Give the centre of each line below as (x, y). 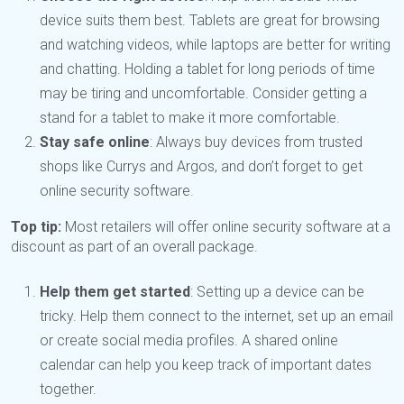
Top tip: (36, 226)
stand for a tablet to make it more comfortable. (190, 117)
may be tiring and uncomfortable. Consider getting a (203, 93)
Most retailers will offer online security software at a (226, 226)
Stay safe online (95, 142)
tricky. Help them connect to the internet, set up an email (216, 316)
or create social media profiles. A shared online (189, 340)
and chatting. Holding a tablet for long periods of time (207, 69)
